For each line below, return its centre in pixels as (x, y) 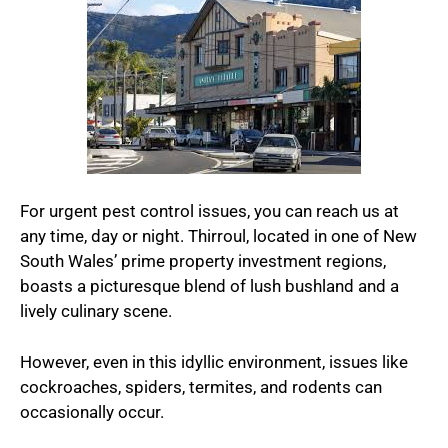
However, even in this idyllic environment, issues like (214, 361)
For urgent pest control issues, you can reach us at (209, 211)
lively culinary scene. (98, 311)
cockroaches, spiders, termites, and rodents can (201, 386)
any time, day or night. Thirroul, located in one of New (218, 236)
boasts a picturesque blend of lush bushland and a (209, 286)
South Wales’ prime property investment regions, (203, 261)
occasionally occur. (92, 411)
